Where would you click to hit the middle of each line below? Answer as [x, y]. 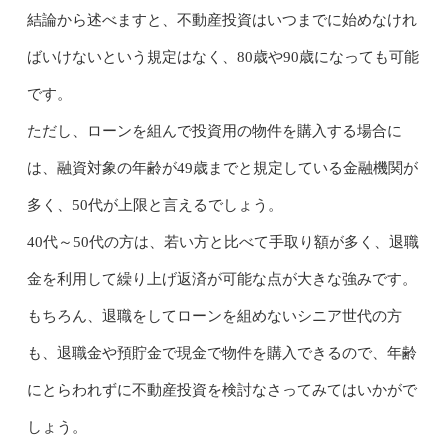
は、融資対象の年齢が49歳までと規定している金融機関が [222, 168]
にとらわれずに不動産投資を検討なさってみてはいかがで [221, 390]
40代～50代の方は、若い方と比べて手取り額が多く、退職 [222, 242]
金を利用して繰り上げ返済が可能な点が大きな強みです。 [221, 279]
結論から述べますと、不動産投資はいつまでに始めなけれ [221, 20]
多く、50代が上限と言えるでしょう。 [154, 205]
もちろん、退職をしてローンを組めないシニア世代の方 [214, 316]
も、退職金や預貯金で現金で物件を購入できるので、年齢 [221, 353]
